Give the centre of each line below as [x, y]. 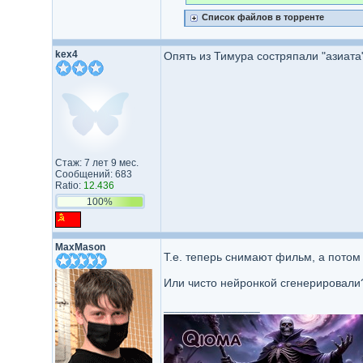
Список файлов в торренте [263, 17]
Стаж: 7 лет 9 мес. [96, 163]
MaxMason [80, 247]
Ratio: [69, 186]
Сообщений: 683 [93, 174]
